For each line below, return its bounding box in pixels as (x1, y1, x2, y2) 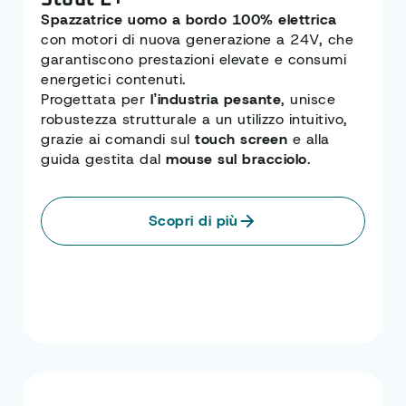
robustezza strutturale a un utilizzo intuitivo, (41, 110, 348, 130)
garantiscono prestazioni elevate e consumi (41, 50, 346, 70)
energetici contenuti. (41, 70, 187, 90)
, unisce (281, 90, 335, 110)
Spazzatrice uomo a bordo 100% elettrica (41, 10, 337, 30)
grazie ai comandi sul (41, 130, 195, 150)
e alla (292, 130, 330, 150)
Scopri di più (148, 211, 238, 231)
